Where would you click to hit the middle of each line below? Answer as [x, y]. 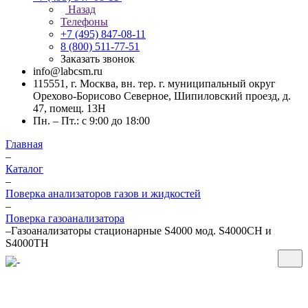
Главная [24, 144]
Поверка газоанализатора [65, 218]
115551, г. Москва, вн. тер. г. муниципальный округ [154, 84]
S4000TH [27, 243]
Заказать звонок [98, 59]
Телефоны [84, 22]
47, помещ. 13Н [69, 108]
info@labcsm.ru [68, 71]
